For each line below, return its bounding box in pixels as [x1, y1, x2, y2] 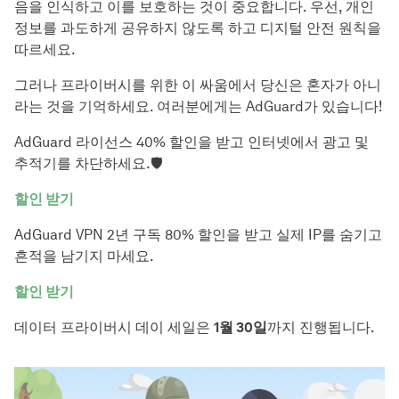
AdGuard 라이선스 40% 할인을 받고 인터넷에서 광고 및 [14, 134, 369, 151]
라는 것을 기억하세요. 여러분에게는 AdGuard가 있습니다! [14, 98, 383, 115]
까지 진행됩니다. [267, 319, 375, 336]
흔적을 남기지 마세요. [14, 248, 154, 265]
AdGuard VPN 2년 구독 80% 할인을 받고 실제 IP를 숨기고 [14, 226, 382, 243]
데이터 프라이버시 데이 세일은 [14, 319, 214, 336]
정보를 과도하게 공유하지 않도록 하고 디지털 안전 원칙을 [14, 20, 381, 37]
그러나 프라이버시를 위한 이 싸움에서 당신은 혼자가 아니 [14, 77, 381, 94]
